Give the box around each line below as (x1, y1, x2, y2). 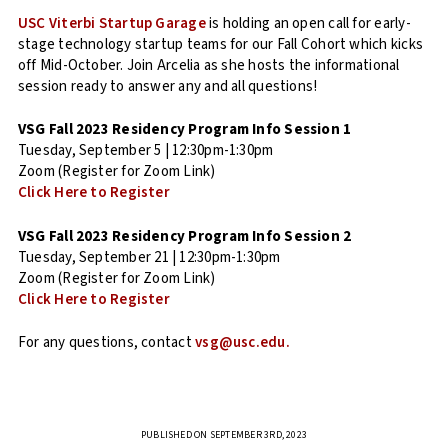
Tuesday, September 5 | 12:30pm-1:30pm (18, 140, 274, 162)
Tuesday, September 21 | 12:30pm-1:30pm (18, 246, 281, 268)
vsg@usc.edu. (195, 332, 290, 354)
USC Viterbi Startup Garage (18, 12, 206, 34)
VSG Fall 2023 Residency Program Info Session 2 (18, 225, 352, 247)
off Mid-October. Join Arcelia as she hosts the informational (18, 54, 400, 76)
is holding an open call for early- (209, 12, 411, 34)
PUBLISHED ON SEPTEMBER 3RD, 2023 (140, 427, 308, 442)
